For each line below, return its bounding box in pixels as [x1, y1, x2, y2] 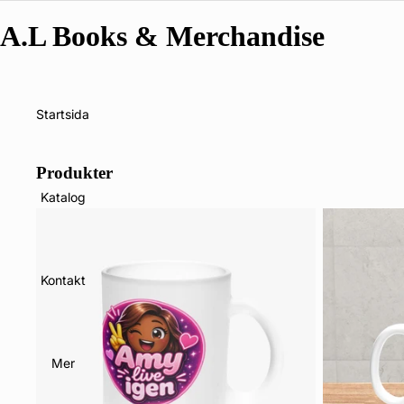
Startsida [36, 106, 89, 123]
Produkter [36, 162, 113, 182]
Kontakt [40, 272, 86, 289]
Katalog [40, 189, 86, 206]
